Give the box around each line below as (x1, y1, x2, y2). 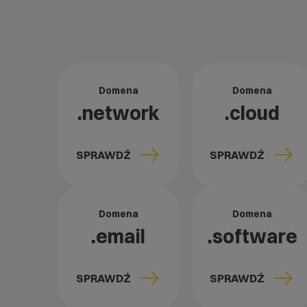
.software (207, 225, 297, 248)
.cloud (225, 101, 280, 125)
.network (77, 101, 160, 125)
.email (91, 225, 146, 248)
